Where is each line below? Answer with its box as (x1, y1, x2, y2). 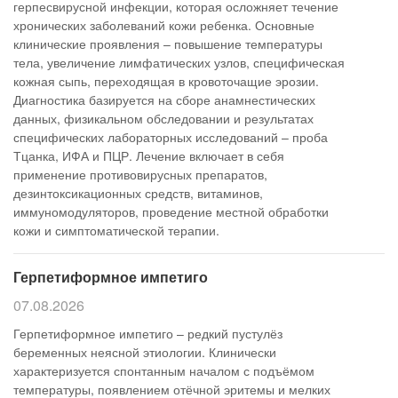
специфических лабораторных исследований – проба (13, 128, 328, 146)
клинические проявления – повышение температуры (13, 35, 322, 52)
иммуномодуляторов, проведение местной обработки (13, 203, 329, 220)
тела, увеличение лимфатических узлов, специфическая (13, 53, 345, 71)
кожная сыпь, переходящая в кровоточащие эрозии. (13, 72, 319, 90)
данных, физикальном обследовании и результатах (13, 109, 314, 127)
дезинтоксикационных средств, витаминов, (13, 184, 263, 202)
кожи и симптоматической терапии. (13, 221, 219, 239)
